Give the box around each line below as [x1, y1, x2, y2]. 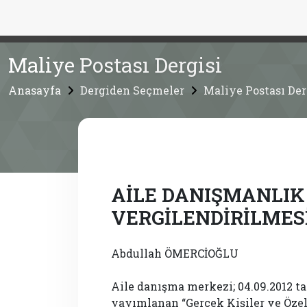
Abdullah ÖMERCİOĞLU [111, 246, 238, 260]
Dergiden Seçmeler [80, 83, 184, 97]
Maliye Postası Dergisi [8, 51, 222, 78]
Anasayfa [8, 83, 61, 97]
